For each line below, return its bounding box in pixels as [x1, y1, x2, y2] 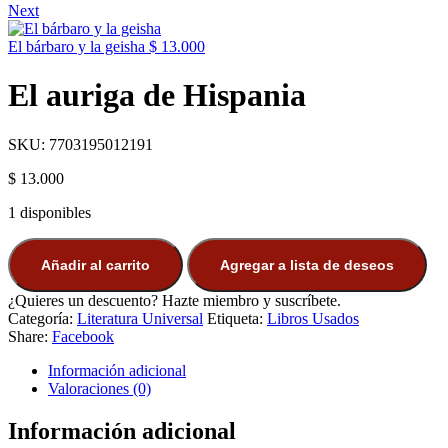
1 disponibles [8, 203, 91, 221]
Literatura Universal [77, 309, 203, 327]
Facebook [52, 327, 114, 345]
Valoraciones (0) [48, 379, 151, 397]
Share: [8, 327, 48, 345]
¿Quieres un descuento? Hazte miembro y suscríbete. [8, 291, 341, 309]
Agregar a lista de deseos [220, 256, 394, 273]
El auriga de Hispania [8, 77, 306, 114]
